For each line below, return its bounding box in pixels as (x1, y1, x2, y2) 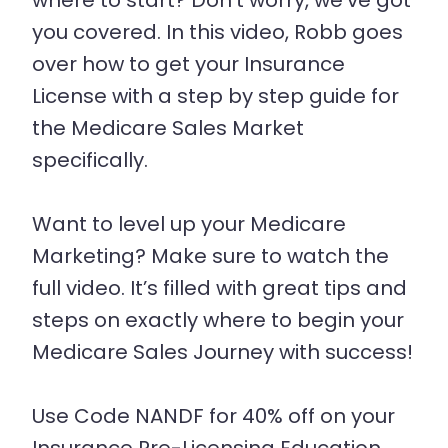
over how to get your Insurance (32, 50, 345, 78)
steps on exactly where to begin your (32, 306, 404, 334)
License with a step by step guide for (32, 82, 399, 110)
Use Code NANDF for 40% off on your (32, 402, 395, 430)
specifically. (32, 146, 148, 174)
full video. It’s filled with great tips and (32, 274, 407, 302)
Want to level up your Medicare (32, 210, 346, 238)
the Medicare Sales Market (32, 114, 304, 142)
